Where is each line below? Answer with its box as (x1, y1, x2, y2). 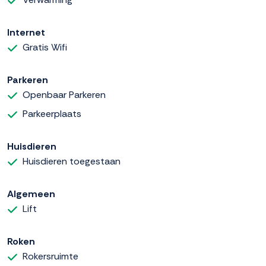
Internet (7, 26, 45, 39)
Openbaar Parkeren (23, 88, 106, 102)
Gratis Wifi (23, 41, 67, 54)
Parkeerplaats (23, 107, 81, 121)
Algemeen (7, 188, 55, 201)
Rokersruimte (23, 250, 78, 263)
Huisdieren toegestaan (23, 155, 121, 168)
